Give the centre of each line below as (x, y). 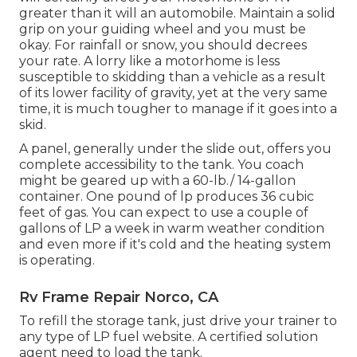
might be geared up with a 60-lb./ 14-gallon (157, 181)
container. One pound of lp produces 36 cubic (167, 197)
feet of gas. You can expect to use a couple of (164, 213)
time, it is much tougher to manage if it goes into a (178, 109)
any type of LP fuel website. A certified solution (169, 337)
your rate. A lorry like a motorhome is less (149, 61)
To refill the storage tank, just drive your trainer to (178, 321)
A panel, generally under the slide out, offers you (175, 149)
